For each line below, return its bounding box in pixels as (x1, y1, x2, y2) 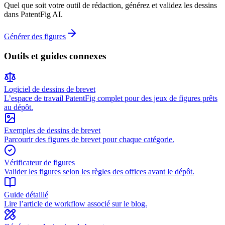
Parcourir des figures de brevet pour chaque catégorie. (4, 135, 174, 144)
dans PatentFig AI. (4, 10, 63, 19)
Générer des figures (4, 32, 66, 41)
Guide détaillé (4, 190, 48, 199)
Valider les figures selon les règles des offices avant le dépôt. (4, 167, 194, 176)
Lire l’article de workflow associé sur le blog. (4, 199, 147, 208)
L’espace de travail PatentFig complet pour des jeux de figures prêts (4, 94, 217, 103)
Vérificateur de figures (4, 158, 75, 167)
